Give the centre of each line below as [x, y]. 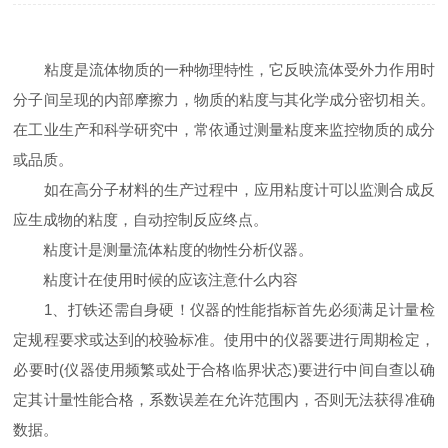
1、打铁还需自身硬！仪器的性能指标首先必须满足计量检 [224, 309]
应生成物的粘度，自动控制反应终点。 [141, 219]
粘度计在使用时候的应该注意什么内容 [156, 279]
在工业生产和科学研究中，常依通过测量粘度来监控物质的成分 [224, 129]
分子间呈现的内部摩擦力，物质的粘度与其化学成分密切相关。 [224, 99]
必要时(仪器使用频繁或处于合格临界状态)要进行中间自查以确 [224, 369]
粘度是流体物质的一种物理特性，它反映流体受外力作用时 [224, 69]
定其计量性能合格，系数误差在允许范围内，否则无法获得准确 [224, 399]
